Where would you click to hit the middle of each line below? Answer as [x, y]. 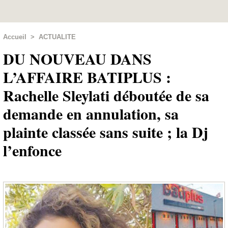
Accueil [15, 37]
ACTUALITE [57, 37]
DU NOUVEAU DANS [77, 59]
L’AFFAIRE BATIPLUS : [87, 77]
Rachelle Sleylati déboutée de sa [106, 95]
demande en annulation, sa [91, 113]
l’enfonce [32, 150]
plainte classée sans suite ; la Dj [106, 132]
